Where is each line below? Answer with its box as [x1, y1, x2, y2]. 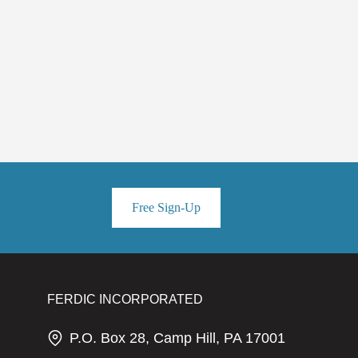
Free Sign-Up [132, 200, 201, 214]
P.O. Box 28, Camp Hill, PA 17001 [69, 329, 285, 346]
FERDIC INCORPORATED [46, 292, 203, 306]
